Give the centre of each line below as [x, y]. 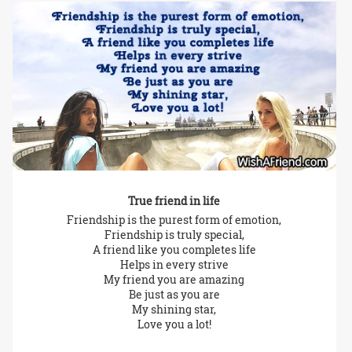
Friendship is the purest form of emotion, [174, 220]
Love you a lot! [174, 324]
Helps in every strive [174, 265]
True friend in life [174, 201]
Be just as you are [174, 295]
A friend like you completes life [174, 250]
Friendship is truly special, [174, 235]
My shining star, [174, 310]
